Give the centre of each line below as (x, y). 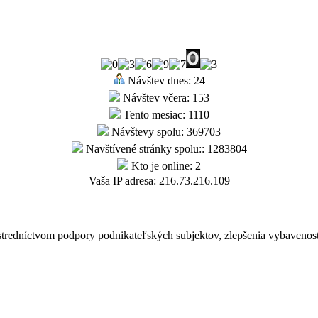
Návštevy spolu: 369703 (165, 131)
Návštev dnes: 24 (165, 80)
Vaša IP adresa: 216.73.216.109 (159, 180)
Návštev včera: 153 (165, 97)
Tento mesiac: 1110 (165, 114)
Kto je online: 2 (165, 165)
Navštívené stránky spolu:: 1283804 (165, 148)
